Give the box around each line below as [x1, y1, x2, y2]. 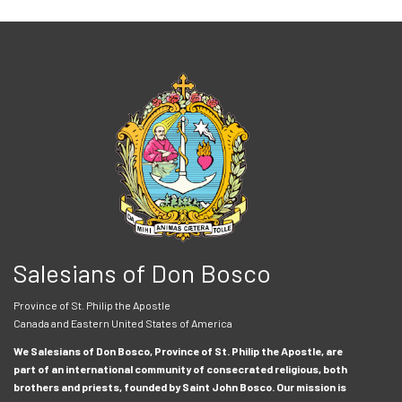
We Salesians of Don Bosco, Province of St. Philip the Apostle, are [13, 345, 343, 358]
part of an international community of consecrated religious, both [13, 363, 347, 376]
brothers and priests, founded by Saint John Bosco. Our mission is [13, 380, 346, 394]
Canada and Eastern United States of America [13, 317, 232, 330]
